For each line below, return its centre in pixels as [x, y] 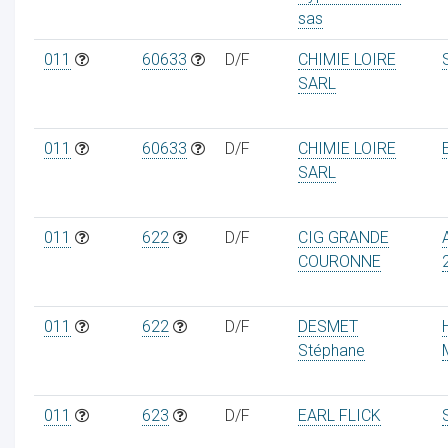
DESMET [327, 326]
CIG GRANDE [343, 237]
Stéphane [331, 350]
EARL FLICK [339, 415]
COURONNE [339, 261]
